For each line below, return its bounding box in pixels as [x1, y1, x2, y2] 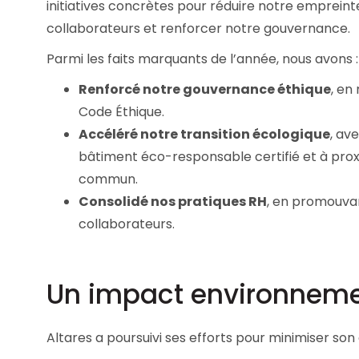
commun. [79, 170, 138, 189]
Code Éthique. [79, 103, 164, 122]
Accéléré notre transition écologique [79, 125, 330, 144]
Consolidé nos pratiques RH [79, 192, 267, 212]
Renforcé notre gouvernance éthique [79, 80, 331, 99]
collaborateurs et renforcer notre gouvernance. [46, 19, 350, 38]
